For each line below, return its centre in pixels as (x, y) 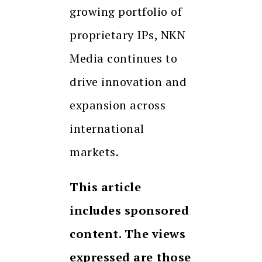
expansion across (118, 105)
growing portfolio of (126, 11)
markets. (94, 151)
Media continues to (123, 58)
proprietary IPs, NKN (127, 35)
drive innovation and (128, 81)
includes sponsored (129, 210)
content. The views (127, 233)
